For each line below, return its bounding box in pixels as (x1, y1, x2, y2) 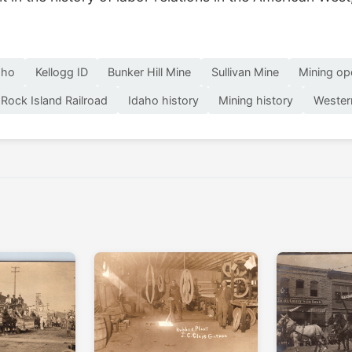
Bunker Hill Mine (108, 65, 192, 79)
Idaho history (127, 93, 199, 107)
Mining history (218, 93, 294, 107)
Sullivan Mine (211, 65, 279, 79)
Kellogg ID (35, 65, 88, 79)
